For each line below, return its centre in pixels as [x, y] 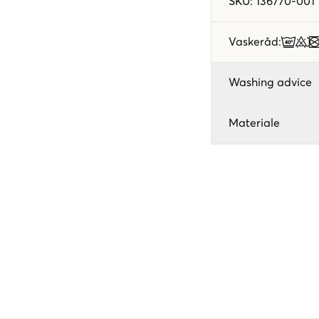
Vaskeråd [253, 42]
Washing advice [270, 82]
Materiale [254, 123]
